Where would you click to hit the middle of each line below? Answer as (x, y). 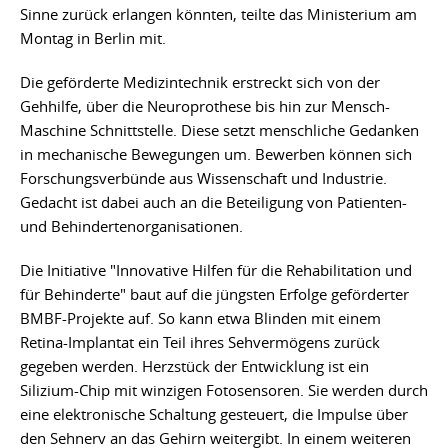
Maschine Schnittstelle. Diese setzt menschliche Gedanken (219, 129)
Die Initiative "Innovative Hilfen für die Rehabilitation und (216, 269)
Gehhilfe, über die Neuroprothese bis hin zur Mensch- (205, 105)
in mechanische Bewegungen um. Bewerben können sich (216, 153)
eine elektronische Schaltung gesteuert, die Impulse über (214, 413)
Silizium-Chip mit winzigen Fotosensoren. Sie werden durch (224, 389)
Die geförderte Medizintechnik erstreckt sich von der (200, 81)
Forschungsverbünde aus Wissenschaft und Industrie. (203, 177)
